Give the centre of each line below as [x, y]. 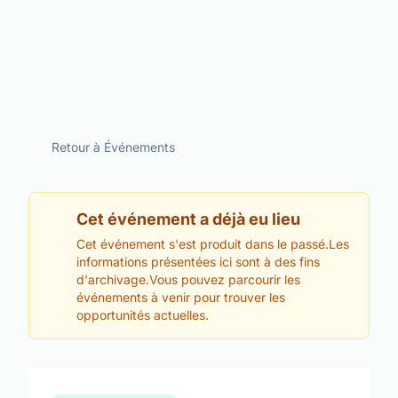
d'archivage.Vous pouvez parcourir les [188, 279]
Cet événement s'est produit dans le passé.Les [213, 244]
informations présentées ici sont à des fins [198, 262]
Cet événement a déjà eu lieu [188, 219]
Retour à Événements [113, 147]
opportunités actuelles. [143, 315]
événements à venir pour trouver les [181, 297]
